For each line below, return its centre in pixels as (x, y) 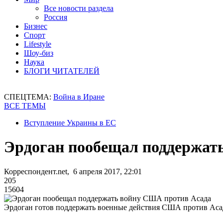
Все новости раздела (79, 8)
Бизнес (36, 26)
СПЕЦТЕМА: (29, 97)
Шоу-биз (39, 53)
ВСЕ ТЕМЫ (25, 106)
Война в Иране (79, 97)
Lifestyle (38, 44)
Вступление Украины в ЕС (70, 123)
